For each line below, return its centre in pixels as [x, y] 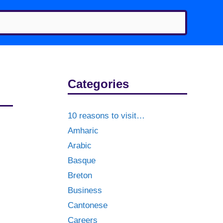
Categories [98, 84]
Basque [82, 161]
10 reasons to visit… [106, 116]
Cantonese [88, 205]
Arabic [80, 146]
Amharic [83, 131]
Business [85, 190]
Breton [80, 175]
